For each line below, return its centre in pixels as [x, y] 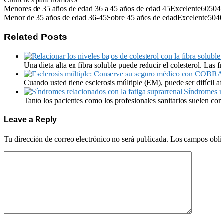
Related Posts [36, 37]
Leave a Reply [30, 119]
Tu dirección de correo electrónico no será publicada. [86, 139]
